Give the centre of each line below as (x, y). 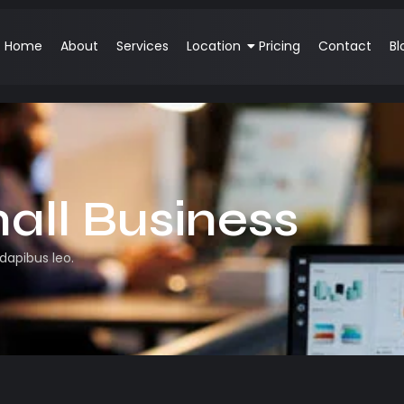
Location (213, 46)
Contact (344, 46)
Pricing (279, 46)
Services (142, 46)
